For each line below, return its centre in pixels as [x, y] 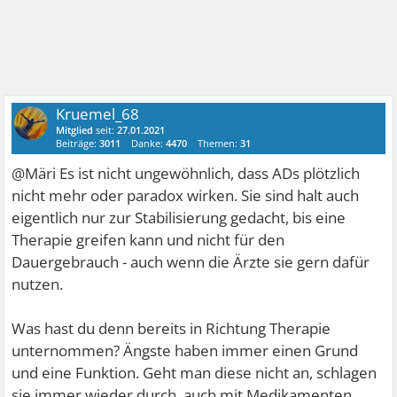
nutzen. [38, 284]
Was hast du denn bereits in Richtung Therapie [171, 328]
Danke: [149, 143]
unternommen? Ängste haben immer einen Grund [185, 350]
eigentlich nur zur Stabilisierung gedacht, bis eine [179, 218]
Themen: [219, 143]
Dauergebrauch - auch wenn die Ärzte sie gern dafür [191, 262]
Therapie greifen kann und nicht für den [148, 240]
